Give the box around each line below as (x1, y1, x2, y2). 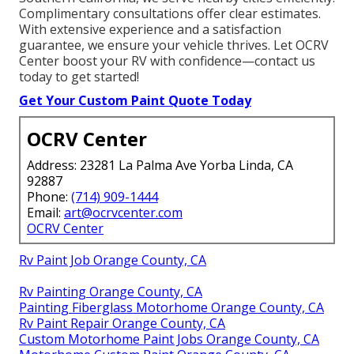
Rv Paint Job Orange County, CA (19, 250, 206, 269)
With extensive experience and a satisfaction (19, 20, 281, 38)
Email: (27, 203, 64, 221)
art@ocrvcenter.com (64, 203, 183, 221)
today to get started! (19, 67, 139, 85)
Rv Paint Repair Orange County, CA (19, 314, 225, 332)
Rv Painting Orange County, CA (19, 282, 202, 300)
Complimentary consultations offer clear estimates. (19, 4, 321, 22)
